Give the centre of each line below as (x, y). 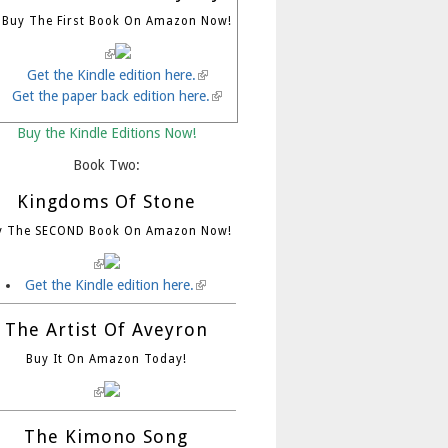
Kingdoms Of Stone (106, 201)
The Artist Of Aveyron (106, 329)
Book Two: (106, 164)
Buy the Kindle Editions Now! (106, 132)
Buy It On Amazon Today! (106, 358)
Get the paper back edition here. (111, 95)
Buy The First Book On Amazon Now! (117, 20)
